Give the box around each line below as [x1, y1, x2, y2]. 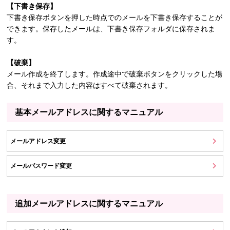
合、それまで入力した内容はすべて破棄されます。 [7, 81, 172, 90]
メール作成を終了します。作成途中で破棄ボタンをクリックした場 [7, 70, 223, 79]
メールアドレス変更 [10, 137, 66, 145]
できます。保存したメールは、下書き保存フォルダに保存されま [7, 25, 216, 33]
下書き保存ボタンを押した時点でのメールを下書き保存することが [7, 13, 223, 22]
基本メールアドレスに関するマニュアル [15, 108, 163, 117]
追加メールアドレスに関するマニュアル [15, 199, 163, 208]
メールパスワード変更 [10, 162, 72, 169]
